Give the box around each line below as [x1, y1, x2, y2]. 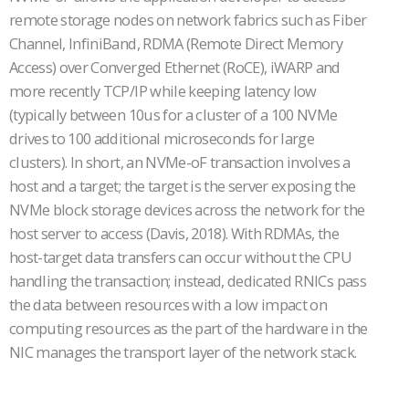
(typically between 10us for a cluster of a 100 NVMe [9, 103, 338, 125]
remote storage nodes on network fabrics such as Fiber [9, 8, 367, 30]
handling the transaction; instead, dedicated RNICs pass [9, 269, 366, 291]
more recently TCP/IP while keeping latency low [9, 79, 317, 101]
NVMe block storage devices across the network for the [9, 198, 365, 220]
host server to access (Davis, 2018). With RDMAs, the [9, 222, 339, 244]
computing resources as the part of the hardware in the [9, 317, 368, 339]
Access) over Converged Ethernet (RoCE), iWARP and [9, 56, 341, 78]
